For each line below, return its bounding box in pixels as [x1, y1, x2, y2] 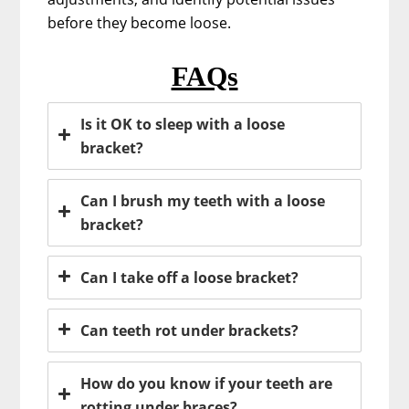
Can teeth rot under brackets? [80, 320, 299, 341]
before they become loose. [47, 12, 232, 33]
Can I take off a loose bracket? [80, 267, 299, 288]
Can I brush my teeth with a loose [80, 190, 326, 211]
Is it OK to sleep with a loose [80, 113, 286, 134]
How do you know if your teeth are [80, 372, 333, 393]
